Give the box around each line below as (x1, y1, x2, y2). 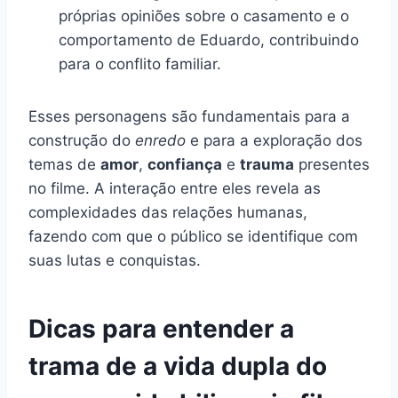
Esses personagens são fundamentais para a (28, 107, 350, 125)
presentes (294, 155, 370, 173)
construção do (28, 131, 135, 149)
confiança (147, 155, 222, 173)
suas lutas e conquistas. (28, 251, 201, 269)
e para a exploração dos (186, 131, 362, 149)
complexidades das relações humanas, (28, 203, 307, 221)
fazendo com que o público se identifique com (28, 227, 358, 245)
